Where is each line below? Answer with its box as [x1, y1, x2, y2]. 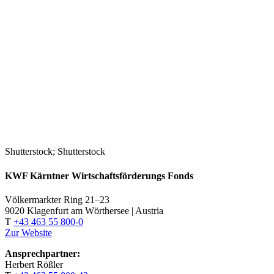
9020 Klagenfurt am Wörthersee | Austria [5, 205, 163, 216]
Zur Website [5, 227, 52, 238]
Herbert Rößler [5, 259, 63, 270]
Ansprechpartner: [5, 248, 80, 259]
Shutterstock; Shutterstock [5, 146, 105, 157]
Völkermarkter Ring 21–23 [5, 194, 109, 205]
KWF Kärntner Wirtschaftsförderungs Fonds [5, 170, 193, 181]
